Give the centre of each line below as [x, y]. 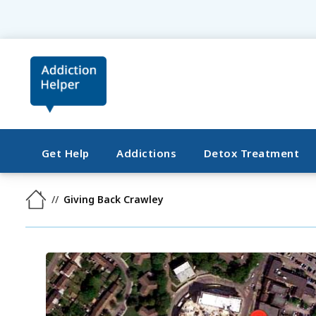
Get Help [65, 153]
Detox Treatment [251, 153]
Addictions [147, 153]
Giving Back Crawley [114, 199]
